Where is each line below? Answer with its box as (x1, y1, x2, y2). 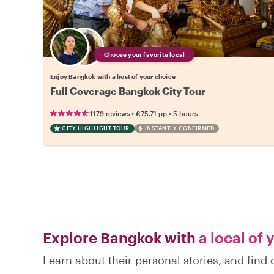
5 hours (173, 109, 198, 117)
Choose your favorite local (104, 50, 185, 58)
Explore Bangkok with (43, 228, 196, 246)
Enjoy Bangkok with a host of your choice (50, 72, 176, 80)
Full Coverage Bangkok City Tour (50, 84, 206, 97)
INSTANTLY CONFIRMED (144, 124, 214, 131)
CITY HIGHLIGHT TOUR (62, 124, 130, 131)
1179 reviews (90, 109, 130, 117)
